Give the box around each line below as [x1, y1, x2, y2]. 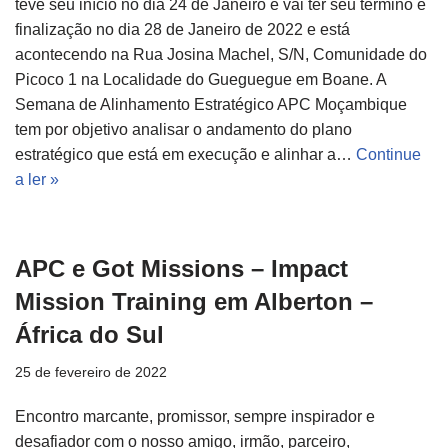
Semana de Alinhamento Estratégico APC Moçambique [15, 96, 407, 114]
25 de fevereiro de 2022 [15, 364, 167, 381]
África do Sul [15, 321, 164, 349]
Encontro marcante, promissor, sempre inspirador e [15, 408, 375, 426]
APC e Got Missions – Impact [15, 255, 348, 283]
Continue [356, 146, 421, 164]
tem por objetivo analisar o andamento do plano [15, 121, 352, 139]
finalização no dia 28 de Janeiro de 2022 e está [15, 21, 350, 39]
